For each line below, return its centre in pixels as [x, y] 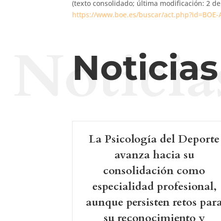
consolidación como [154, 170]
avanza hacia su [154, 155]
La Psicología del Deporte [154, 139]
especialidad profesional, [154, 186]
